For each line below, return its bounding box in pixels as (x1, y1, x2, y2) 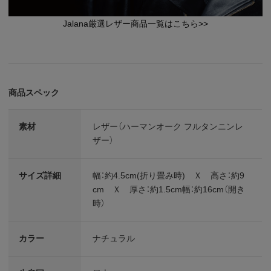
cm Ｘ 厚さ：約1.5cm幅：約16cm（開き (93, 184, 246, 194)
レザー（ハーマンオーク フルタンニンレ (93, 121, 244, 131)
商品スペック (8, 87, 60, 97)
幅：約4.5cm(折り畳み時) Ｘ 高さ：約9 (93, 170, 245, 180)
